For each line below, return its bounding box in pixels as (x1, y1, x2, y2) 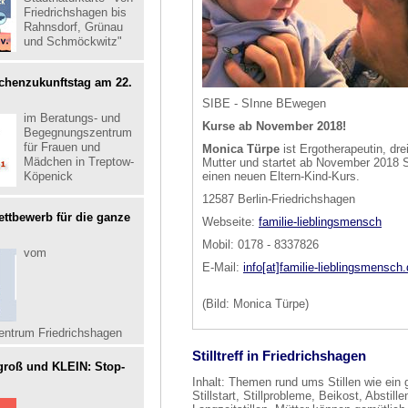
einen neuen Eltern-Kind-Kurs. (202, 169, 360, 183)
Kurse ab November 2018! (202, 119, 346, 133)
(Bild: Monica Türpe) (202, 297, 309, 311)
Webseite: (202, 215, 259, 229)
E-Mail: (202, 260, 243, 274)
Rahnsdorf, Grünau (24, 20, 123, 34)
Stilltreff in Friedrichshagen (192, 348, 366, 363)
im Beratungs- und (24, 111, 120, 125)
